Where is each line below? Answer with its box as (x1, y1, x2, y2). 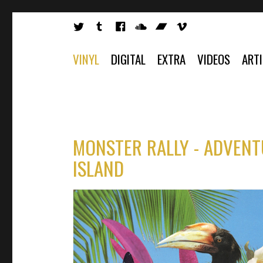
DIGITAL (111, 50, 146, 68)
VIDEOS (197, 50, 230, 68)
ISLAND (73, 154, 124, 183)
